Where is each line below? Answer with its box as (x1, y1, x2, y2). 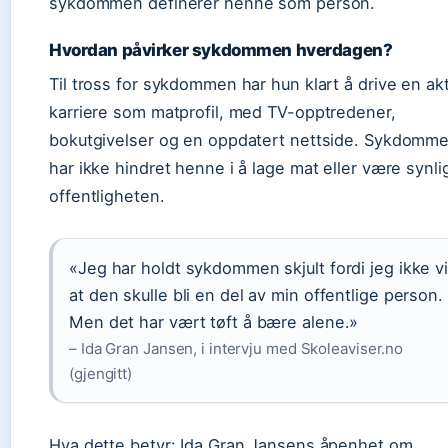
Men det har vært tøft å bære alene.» (69, 312, 359, 332)
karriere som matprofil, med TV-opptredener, (49, 102, 396, 122)
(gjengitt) (69, 364, 133, 383)
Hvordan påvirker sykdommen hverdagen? (49, 40, 393, 60)
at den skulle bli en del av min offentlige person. (69, 285, 443, 305)
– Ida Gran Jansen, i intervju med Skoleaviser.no (69, 339, 404, 358)
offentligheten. (49, 186, 165, 206)
